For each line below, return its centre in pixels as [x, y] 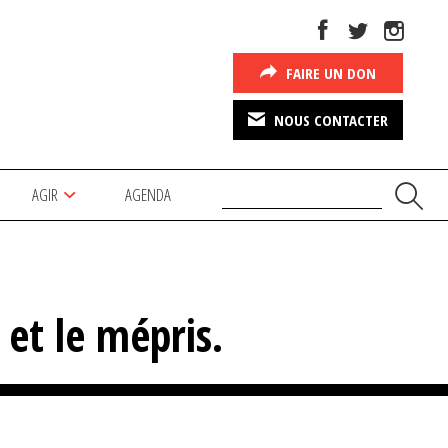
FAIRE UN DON [329, 73]
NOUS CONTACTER [329, 120]
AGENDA [148, 194]
